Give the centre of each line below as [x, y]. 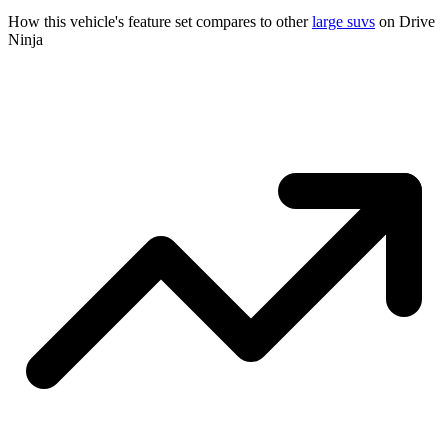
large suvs [343, 22]
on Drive [405, 22]
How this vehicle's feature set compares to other [160, 22]
